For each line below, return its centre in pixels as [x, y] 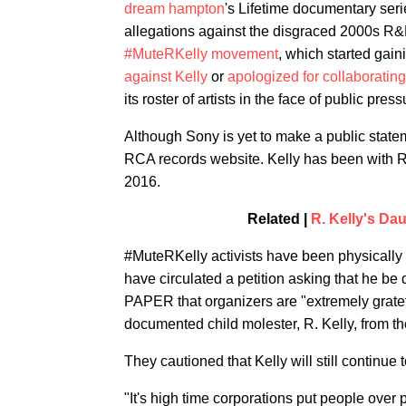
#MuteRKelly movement [201, 54]
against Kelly [166, 77]
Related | [279, 219]
